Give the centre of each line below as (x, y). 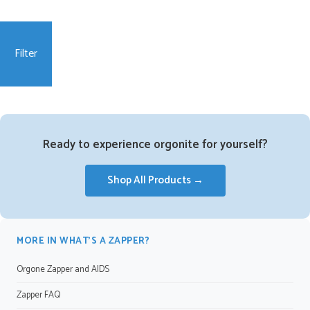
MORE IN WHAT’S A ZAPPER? (83, 241)
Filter (26, 54)
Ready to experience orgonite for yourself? (155, 145)
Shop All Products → (155, 180)
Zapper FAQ (38, 295)
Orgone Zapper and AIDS (63, 270)
